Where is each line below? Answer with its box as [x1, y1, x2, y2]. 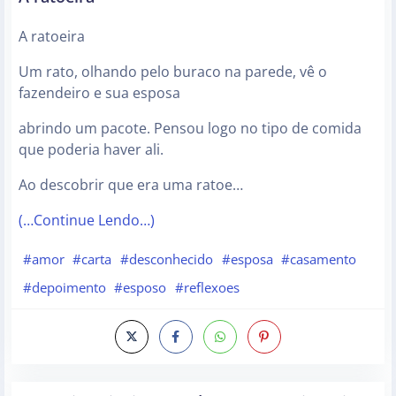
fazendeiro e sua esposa [19, 83, 180, 103]
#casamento [281, 250, 357, 269]
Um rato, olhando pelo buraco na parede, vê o [19, 62, 327, 82]
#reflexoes [174, 278, 240, 296]
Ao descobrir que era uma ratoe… [19, 175, 243, 195]
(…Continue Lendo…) [19, 210, 155, 231]
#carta [72, 250, 112, 269]
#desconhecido [119, 250, 213, 269]
